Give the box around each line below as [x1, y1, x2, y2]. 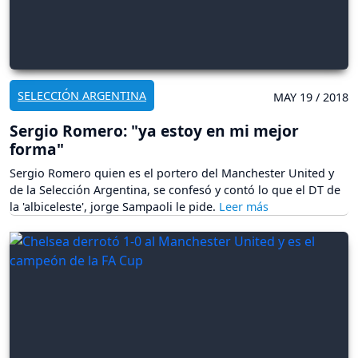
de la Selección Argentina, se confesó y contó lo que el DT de [10, 182, 340, 198]
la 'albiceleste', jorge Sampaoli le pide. [10, 199, 219, 215]
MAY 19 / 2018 [273, 89, 348, 105]
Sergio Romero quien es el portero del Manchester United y [10, 165, 334, 181]
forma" [10, 138, 64, 161]
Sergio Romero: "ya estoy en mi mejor [10, 120, 299, 142]
